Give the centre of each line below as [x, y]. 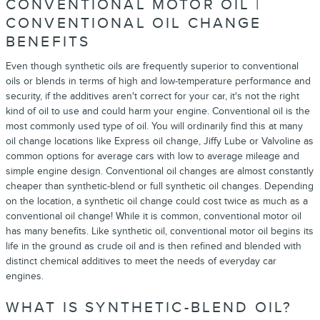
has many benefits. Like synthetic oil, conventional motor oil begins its [160, 231]
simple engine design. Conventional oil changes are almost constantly [160, 171]
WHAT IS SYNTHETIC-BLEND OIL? [149, 307]
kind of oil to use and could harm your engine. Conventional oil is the [158, 111]
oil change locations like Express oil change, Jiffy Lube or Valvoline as [160, 141]
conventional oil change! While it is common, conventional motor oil [154, 216]
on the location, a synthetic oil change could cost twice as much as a [157, 201]
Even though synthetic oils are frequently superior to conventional [152, 66]
